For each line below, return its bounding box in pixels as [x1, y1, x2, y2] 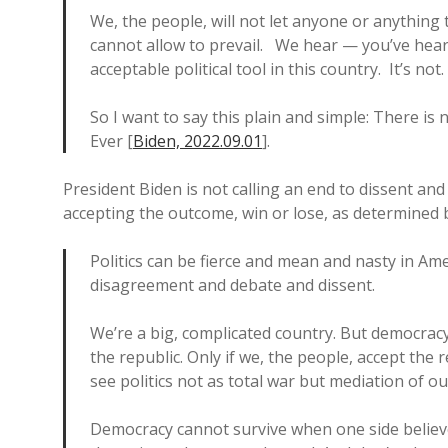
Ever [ [90, 130, 133, 152]
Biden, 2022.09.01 [133, 130, 262, 152]
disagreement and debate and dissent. [90, 274, 375, 296]
